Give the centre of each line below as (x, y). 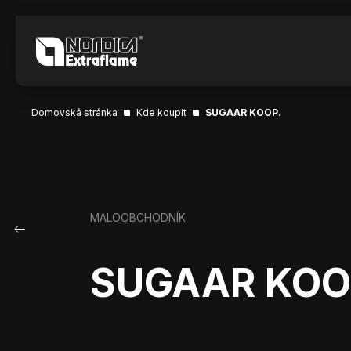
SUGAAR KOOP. (243, 112)
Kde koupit (161, 112)
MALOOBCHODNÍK (138, 217)
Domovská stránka (74, 112)
